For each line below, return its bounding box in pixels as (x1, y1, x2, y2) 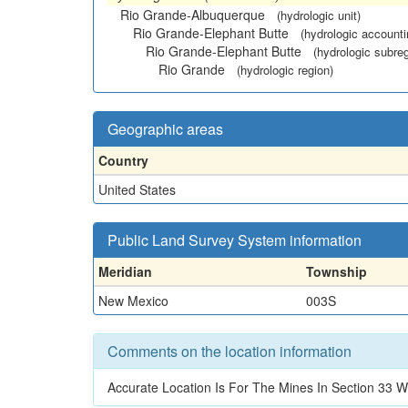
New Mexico (98, 291, 168, 310)
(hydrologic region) (237, 60, 333, 78)
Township (306, 261, 367, 280)
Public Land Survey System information (107, 229, 362, 250)
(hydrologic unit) (277, 5, 361, 24)
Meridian (98, 261, 152, 280)
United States (98, 179, 176, 199)
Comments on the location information (107, 340, 352, 362)
